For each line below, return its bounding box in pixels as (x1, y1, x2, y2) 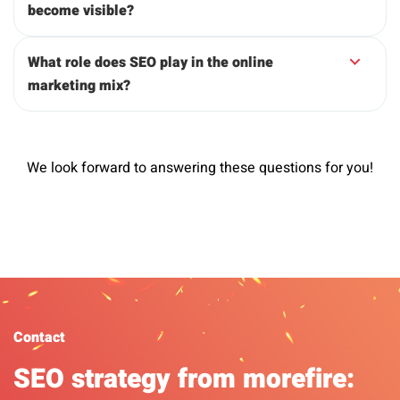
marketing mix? (28, 75, 130, 97)
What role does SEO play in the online (28, 52, 273, 74)
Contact (13, 327, 65, 349)
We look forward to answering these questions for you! (27, 157, 373, 179)
